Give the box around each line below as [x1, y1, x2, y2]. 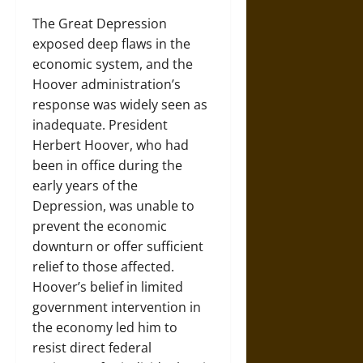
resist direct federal [32, 339, 152, 357]
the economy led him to [32, 318, 177, 336]
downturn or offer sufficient [32, 237, 203, 255]
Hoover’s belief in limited [32, 278, 183, 296]
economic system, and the [32, 55, 193, 73]
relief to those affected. [32, 258, 174, 275]
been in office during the [32, 156, 182, 174]
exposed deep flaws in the [32, 35, 190, 53]
